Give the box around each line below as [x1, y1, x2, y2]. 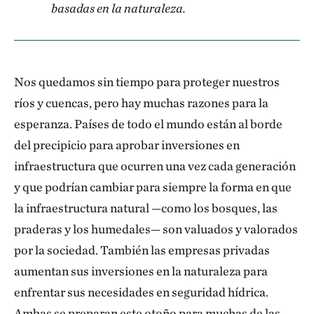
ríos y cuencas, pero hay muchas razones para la [14, 95, 268, 110]
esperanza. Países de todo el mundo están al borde [14, 116, 282, 131]
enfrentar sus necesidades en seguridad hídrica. [14, 285, 268, 299]
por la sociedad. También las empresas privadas [14, 243, 270, 257]
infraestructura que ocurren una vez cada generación [14, 158, 296, 173]
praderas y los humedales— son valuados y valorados [14, 221, 298, 236]
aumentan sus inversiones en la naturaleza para [14, 264, 268, 278]
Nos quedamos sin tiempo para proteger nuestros [14, 74, 280, 89]
